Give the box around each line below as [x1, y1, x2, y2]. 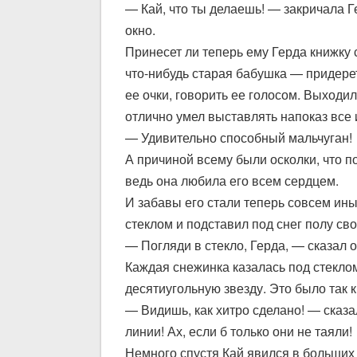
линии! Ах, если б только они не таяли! [125, 322, 352, 340]
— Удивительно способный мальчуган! [125, 128, 352, 147]
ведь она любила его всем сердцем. [125, 171, 339, 190]
